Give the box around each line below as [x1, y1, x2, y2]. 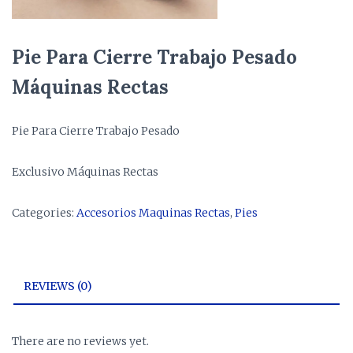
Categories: [12, 206, 76, 221]
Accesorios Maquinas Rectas [76, 206, 230, 221]
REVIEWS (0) [24, 279, 92, 294]
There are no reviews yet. [12, 334, 149, 349]
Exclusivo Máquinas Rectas [12, 165, 158, 180]
